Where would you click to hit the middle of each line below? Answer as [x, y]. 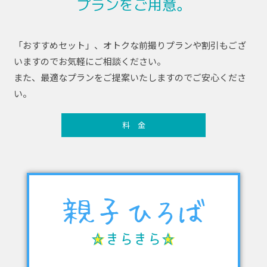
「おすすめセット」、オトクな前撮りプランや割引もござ [130, 45]
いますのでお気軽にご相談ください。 [89, 61]
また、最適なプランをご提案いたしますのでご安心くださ [130, 77]
